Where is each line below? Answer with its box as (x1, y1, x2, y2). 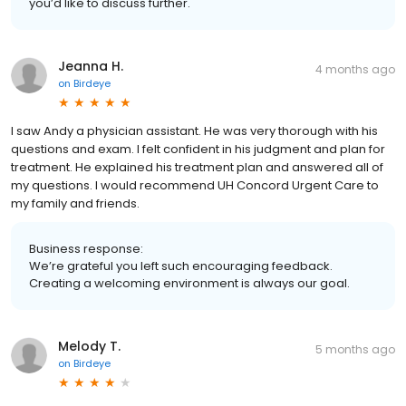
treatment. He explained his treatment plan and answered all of (11, 158, 383, 176)
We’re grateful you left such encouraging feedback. (29, 256, 333, 275)
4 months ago (315, 61, 395, 77)
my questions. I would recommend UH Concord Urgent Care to (11, 176, 379, 194)
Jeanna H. (58, 56, 123, 75)
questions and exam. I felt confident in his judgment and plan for (11, 140, 385, 158)
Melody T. (58, 336, 121, 355)
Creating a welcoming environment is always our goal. (29, 274, 350, 292)
